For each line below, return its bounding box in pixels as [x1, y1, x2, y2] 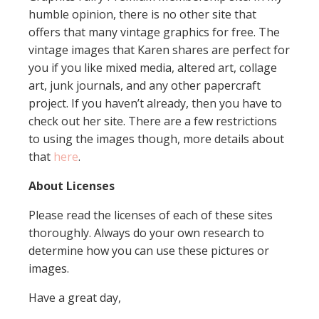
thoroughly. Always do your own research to [28, 224, 264, 241]
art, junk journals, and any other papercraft [28, 77, 261, 93]
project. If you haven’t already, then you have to [28, 95, 282, 111]
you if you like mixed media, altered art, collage [28, 59, 277, 75]
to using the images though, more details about [28, 130, 284, 147]
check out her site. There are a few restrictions [28, 113, 277, 129]
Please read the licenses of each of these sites [28, 206, 273, 223]
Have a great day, [28, 289, 121, 305]
